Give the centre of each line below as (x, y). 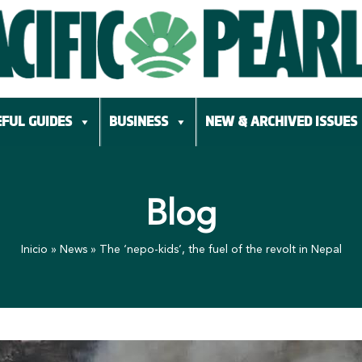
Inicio (34, 250)
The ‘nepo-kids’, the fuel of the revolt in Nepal (220, 250)
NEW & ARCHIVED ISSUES (281, 122)
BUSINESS (138, 122)
